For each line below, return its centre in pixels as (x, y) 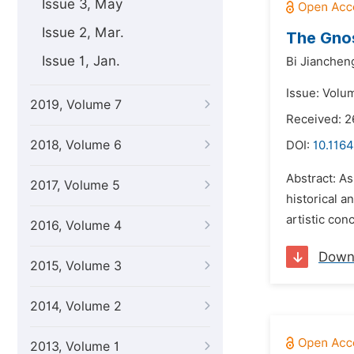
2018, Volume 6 (76, 145)
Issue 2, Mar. (83, 32)
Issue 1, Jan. (81, 61)
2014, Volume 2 (76, 306)
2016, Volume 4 (76, 226)
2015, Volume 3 (76, 266)
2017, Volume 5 (75, 185)
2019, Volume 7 (76, 105)
